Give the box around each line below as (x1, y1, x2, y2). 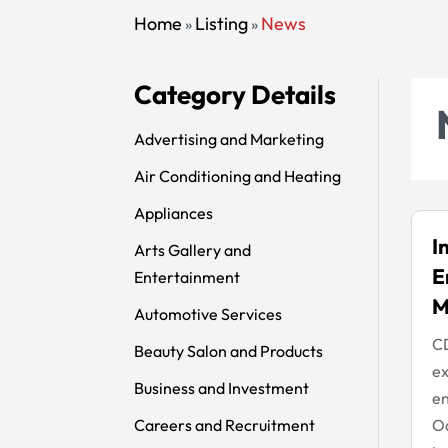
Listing (195, 11, 249, 35)
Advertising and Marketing (134, 128, 325, 149)
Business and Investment (134, 377, 310, 398)
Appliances (134, 202, 214, 223)
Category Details (134, 77, 337, 111)
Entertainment (134, 266, 241, 287)
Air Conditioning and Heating (134, 165, 342, 186)
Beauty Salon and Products (134, 340, 324, 361)
